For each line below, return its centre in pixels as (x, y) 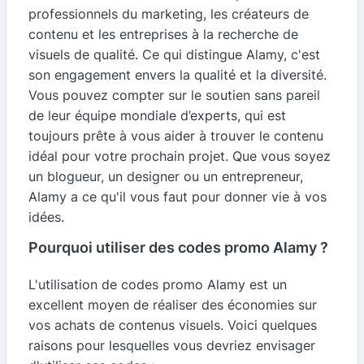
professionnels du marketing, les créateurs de (169, 13)
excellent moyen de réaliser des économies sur (173, 304)
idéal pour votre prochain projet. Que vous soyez (180, 156)
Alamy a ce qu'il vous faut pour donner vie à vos (178, 196)
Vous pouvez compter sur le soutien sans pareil (174, 95)
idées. (46, 217)
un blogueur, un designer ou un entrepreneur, (166, 176)
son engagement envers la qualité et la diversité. (178, 74)
